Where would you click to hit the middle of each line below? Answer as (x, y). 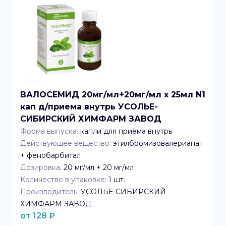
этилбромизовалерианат (158, 143)
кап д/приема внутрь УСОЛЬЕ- (89, 107)
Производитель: (49, 192)
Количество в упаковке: (63, 180)
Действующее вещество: (66, 143)
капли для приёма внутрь (126, 131)
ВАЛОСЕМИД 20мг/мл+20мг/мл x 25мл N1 (113, 95)
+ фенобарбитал (50, 155)
